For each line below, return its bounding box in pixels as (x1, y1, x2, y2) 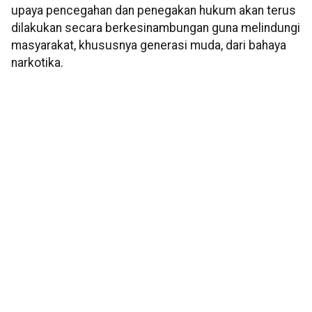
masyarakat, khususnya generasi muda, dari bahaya (11, 38, 286, 52)
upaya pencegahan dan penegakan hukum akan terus (11, 3, 296, 17)
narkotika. (11, 55, 63, 70)
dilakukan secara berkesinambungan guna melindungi (11, 20, 300, 35)
